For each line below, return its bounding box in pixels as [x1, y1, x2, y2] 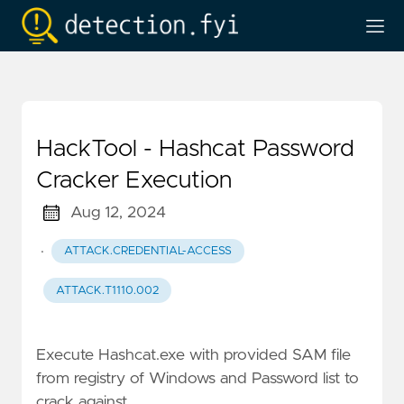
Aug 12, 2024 [69, 205, 166, 221]
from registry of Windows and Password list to [36, 370, 359, 387]
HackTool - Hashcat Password [36, 137, 354, 161]
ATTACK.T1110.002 [55, 284, 159, 297]
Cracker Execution [36, 169, 232, 192]
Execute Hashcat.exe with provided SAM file [36, 346, 351, 363]
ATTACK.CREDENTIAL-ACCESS [63, 245, 232, 258]
